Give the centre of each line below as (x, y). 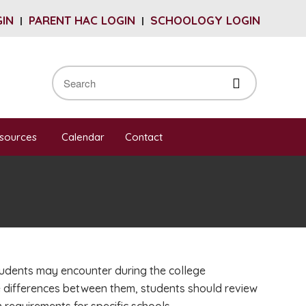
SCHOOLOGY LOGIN (205, 20)
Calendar (83, 137)
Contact (144, 137)
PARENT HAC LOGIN (82, 20)
